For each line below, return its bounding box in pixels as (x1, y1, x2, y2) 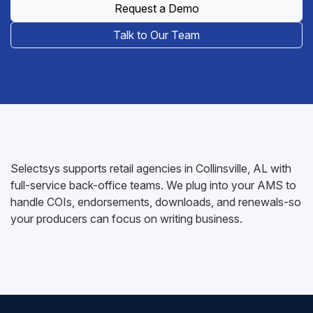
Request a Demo (114, 1, 199, 15)
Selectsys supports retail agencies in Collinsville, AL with (10, 161, 291, 175)
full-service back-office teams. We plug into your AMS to (10, 178, 296, 192)
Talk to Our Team (113, 28, 200, 42)
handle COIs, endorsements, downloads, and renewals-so (10, 195, 301, 209)
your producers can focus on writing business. (10, 212, 242, 226)
